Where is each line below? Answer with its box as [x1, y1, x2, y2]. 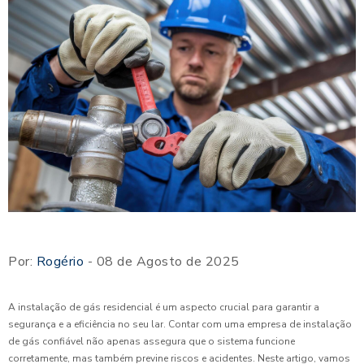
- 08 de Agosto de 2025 [84, 253, 240, 271]
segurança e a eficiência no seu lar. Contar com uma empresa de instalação [8, 318, 352, 331]
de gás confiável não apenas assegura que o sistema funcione [8, 335, 295, 349]
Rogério [36, 253, 84, 271]
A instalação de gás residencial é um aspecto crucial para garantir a [8, 301, 319, 314]
